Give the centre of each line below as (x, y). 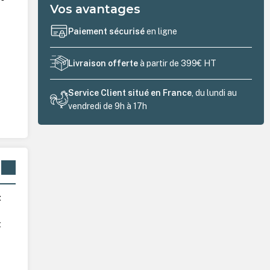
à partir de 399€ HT (177, 64)
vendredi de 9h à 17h (108, 106)
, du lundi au (215, 93)
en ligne (162, 32)
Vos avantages (96, 9)
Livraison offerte (103, 64)
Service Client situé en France (130, 93)
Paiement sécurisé (108, 32)
